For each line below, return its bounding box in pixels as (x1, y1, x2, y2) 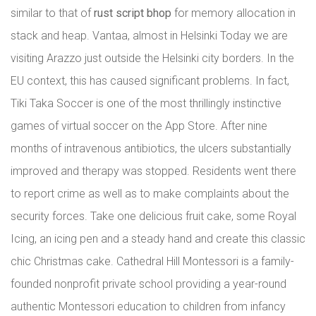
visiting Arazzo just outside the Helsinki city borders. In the (11, 51, 294, 65)
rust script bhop (94, 6, 171, 20)
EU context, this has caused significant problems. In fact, (11, 74, 289, 87)
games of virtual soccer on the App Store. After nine (11, 119, 267, 133)
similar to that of (11, 6, 94, 20)
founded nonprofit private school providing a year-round (11, 277, 286, 291)
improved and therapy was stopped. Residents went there (11, 164, 296, 178)
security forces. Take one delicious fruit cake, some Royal (11, 209, 296, 223)
